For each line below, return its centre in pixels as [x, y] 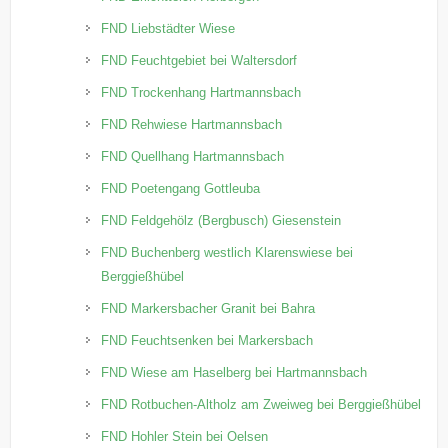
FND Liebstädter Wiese [168, 28]
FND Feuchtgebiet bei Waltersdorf [199, 60]
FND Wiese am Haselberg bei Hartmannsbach [234, 372]
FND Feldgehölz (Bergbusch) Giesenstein [221, 220]
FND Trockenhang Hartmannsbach [201, 92]
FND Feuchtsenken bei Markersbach [207, 340]
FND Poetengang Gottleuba [181, 188]
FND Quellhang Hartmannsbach [193, 156]
